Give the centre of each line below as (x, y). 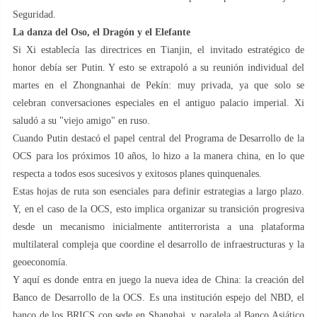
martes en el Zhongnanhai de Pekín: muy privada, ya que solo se (158, 85)
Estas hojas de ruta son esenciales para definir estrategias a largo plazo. (158, 191)
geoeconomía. (40, 262)
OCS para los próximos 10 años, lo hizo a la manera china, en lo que (158, 156)
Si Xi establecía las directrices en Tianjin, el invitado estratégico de (158, 50)
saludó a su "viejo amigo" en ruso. (81, 120)
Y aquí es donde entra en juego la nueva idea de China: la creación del (158, 279)
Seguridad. (34, 14)
